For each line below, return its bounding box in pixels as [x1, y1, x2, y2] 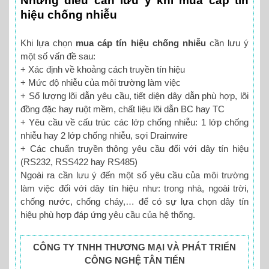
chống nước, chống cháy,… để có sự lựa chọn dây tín [20, 196, 249, 207]
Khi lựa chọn [20, 38, 76, 49]
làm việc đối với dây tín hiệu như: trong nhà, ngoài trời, [20, 183, 249, 194]
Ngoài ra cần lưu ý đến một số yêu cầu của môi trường [20, 170, 249, 181]
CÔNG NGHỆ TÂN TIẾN [84, 255, 185, 265]
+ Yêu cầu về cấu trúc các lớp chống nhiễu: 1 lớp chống [20, 117, 249, 128]
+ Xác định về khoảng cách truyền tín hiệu [20, 64, 185, 75]
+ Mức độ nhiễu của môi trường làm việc [20, 77, 181, 88]
